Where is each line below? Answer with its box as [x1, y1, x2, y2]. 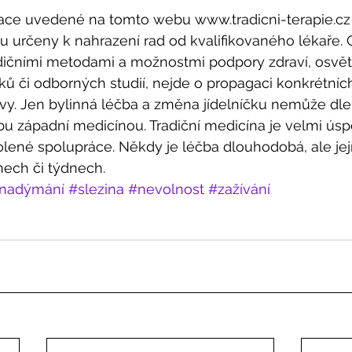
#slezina [68, 180, 124, 197]
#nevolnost [128, 180, 204, 197]
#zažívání [208, 180, 270, 197]
